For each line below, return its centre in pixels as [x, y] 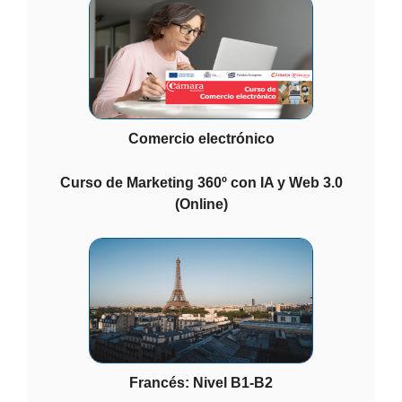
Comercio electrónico [201, 138]
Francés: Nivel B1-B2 [201, 382]
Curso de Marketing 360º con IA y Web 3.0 [201, 182]
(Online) [201, 204]
